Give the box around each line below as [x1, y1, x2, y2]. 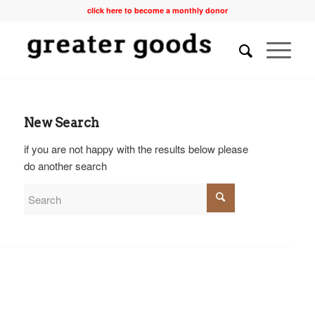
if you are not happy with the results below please [23, 141, 248, 156]
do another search [23, 157, 107, 173]
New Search [23, 115, 99, 130]
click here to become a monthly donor [86, 5, 228, 15]
